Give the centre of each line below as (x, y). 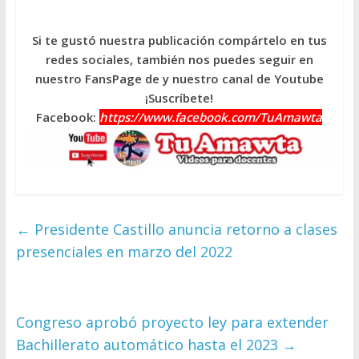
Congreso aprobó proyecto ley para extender (172, 323)
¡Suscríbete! (179, 98)
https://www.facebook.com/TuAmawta (211, 117)
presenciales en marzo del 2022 (124, 252)
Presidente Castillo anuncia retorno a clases (184, 230)
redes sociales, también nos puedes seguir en (179, 60)
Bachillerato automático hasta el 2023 (149, 345)
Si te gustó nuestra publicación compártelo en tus (179, 40)
